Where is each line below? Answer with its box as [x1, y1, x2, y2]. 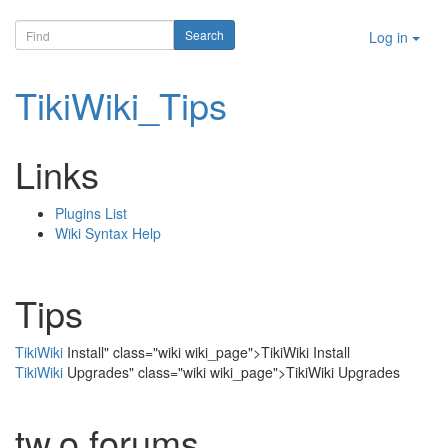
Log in [369, 27, 412, 47]
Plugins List [55, 203, 127, 223]
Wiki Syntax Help [55, 223, 161, 243]
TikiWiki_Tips [15, 79, 227, 130]
